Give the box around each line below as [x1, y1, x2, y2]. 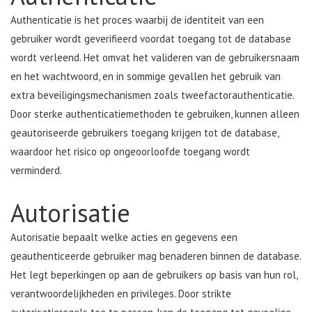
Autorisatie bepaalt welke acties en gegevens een [10, 231, 237, 244]
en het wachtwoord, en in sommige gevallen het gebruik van [10, 70, 281, 84]
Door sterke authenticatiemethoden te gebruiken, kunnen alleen [10, 107, 299, 121]
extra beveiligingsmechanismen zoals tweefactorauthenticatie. [10, 88, 294, 102]
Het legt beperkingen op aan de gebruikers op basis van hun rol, [10, 268, 297, 282]
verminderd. [10, 164, 62, 178]
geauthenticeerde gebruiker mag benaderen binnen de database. [10, 249, 301, 263]
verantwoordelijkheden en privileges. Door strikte [10, 287, 231, 301]
